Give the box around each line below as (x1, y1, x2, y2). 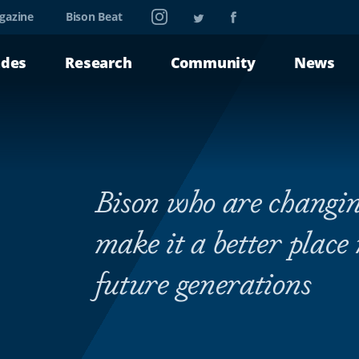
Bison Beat (65, 8, 123, 24)
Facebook (230, 5, 283, 21)
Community (170, 52, 256, 72)
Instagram (151, 5, 208, 21)
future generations (95, 261, 312, 302)
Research (65, 52, 132, 72)
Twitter (193, 5, 232, 21)
